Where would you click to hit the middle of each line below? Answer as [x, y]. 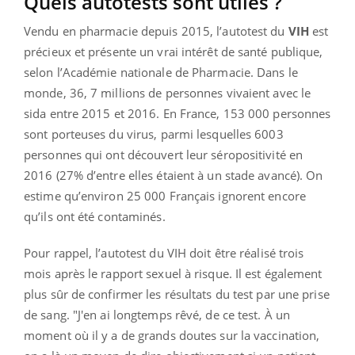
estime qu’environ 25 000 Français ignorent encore [165, 195]
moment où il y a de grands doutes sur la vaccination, [172, 335]
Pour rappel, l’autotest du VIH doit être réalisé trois [164, 252]
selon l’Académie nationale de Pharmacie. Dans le [161, 72]
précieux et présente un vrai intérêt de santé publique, [174, 51]
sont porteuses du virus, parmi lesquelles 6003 [154, 134]
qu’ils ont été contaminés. [95, 216]
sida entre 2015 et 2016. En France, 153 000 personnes [177, 113]
